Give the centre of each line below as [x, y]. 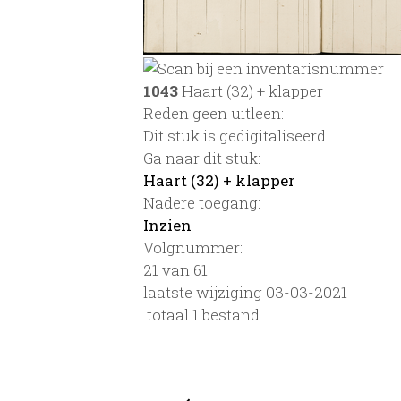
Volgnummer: [193, 247]
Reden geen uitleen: [213, 113]
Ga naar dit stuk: [202, 158]
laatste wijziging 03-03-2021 [245, 292]
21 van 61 [175, 269]
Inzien [167, 225]
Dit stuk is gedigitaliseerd [235, 135]
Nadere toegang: [202, 202]
